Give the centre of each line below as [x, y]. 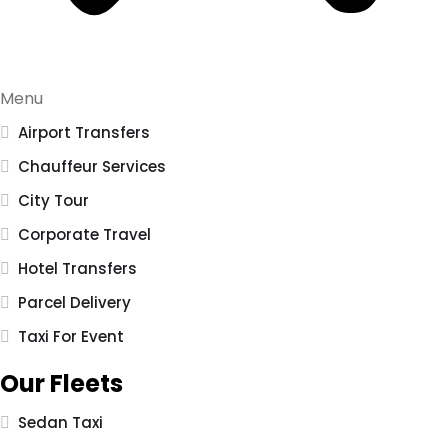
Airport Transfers [84, 133]
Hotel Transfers [77, 269]
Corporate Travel [84, 235]
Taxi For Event [71, 337]
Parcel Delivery [74, 303]
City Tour [53, 201]
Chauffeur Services [92, 167]
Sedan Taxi [60, 423]
